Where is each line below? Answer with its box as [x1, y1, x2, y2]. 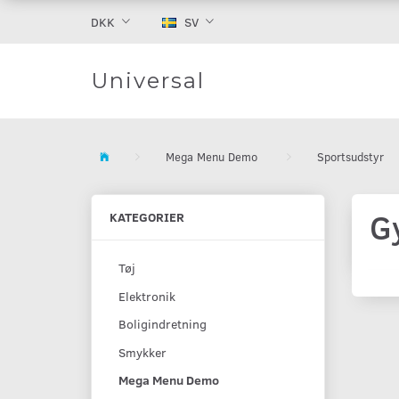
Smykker [118, 344, 167, 362]
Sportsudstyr [317, 149, 384, 166]
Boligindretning [118, 315, 207, 333]
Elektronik [118, 288, 175, 305]
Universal [91, 68, 205, 94]
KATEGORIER [110, 208, 184, 226]
